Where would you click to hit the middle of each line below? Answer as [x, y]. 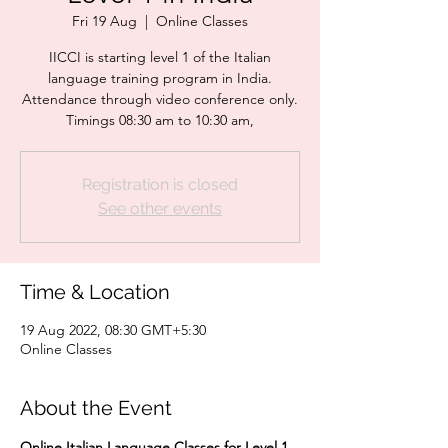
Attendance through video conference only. [160, 99]
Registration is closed [160, 184]
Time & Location [95, 292]
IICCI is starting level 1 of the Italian [160, 57]
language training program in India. [160, 78]
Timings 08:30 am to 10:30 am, [160, 120]
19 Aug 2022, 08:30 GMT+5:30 [113, 330]
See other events [160, 208]
